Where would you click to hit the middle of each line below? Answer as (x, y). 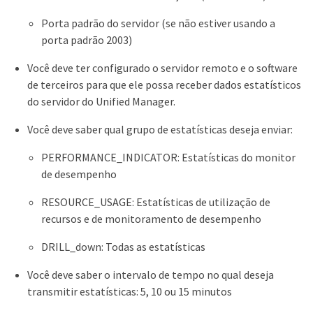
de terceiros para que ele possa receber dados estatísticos (164, 85)
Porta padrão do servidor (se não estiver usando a (158, 23)
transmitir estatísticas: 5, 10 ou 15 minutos (130, 291)
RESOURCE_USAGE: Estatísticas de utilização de (156, 202)
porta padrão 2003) (87, 40)
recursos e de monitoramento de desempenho (151, 219)
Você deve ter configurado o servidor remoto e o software (162, 68)
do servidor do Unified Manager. (101, 101)
